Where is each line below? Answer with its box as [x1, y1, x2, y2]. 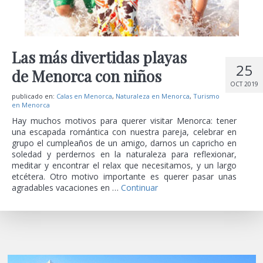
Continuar [121, 182, 158, 193]
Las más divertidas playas [12, 47, 187, 68]
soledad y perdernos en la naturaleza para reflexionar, [12, 149, 237, 160]
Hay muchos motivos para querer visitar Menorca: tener [12, 115, 237, 126]
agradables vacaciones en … [12, 182, 121, 193]
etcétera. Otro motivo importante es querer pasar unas [12, 171, 237, 182]
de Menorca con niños [12, 66, 161, 86]
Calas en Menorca [56, 92, 112, 100]
